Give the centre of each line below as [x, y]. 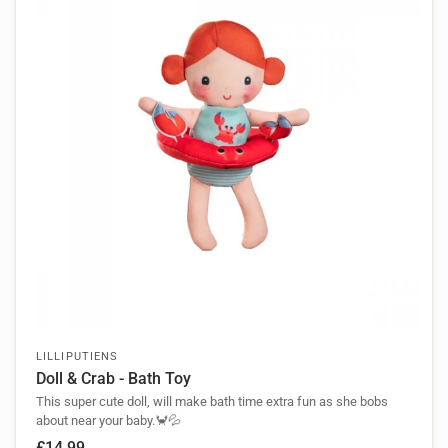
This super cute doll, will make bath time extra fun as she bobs [212, 402]
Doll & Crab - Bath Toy [113, 379]
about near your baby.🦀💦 [108, 421]
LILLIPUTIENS [77, 357]
